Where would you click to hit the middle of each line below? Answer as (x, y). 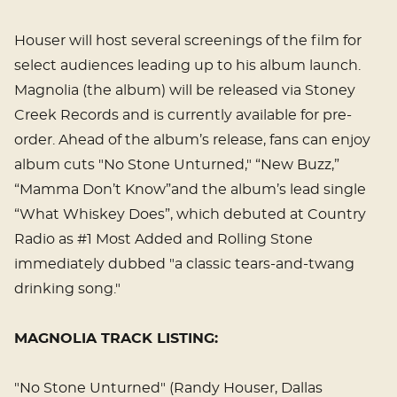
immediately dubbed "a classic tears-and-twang (184, 265)
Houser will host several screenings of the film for (188, 41)
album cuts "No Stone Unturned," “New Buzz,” (177, 165)
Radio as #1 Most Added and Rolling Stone (163, 240)
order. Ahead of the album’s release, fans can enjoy (192, 140)
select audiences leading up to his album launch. (187, 66)
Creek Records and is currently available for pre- (183, 116)
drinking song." (67, 289)
